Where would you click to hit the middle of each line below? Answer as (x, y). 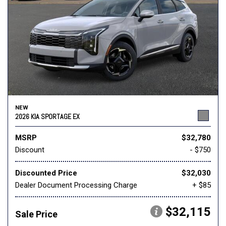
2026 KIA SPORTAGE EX (47, 117)
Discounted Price (46, 173)
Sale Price (36, 214)
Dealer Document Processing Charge (76, 185)
